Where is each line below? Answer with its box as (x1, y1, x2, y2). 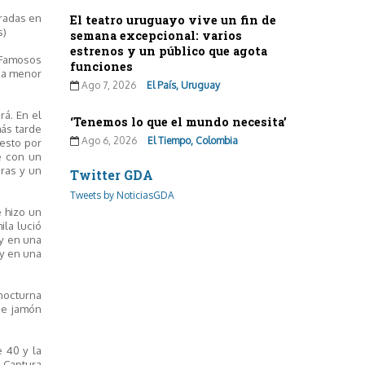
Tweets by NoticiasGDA (70, 188, 174, 201)
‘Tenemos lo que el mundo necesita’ (70, 113, 287, 130)
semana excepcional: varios (70, 27, 242, 43)
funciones (70, 58, 133, 74)
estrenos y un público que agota (70, 42, 267, 59)
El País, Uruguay (147, 78, 220, 91)
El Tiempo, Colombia (147, 134, 238, 147)
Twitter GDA (70, 166, 153, 183)
